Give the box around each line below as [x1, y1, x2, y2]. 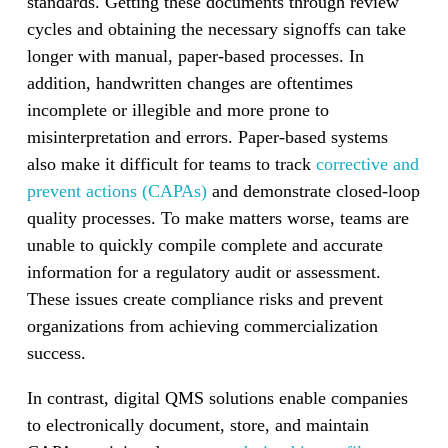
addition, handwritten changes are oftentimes [26, 72, 353, 93]
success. [26, 342, 86, 363]
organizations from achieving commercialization [26, 315, 378, 336]
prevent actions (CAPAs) [26, 180, 207, 201]
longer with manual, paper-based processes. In [26, 45, 364, 66]
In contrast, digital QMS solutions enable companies [26, 387, 408, 408]
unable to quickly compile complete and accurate [26, 234, 383, 255]
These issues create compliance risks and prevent [26, 288, 383, 309]
